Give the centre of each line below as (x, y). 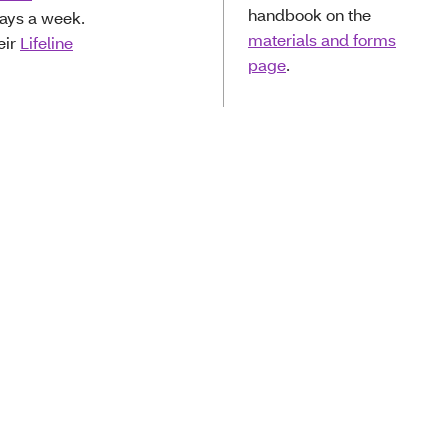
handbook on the (310, 14)
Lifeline (46, 42)
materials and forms (322, 39)
